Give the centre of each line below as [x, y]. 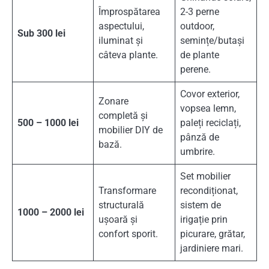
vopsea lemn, [208, 109]
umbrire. [198, 152]
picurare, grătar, [213, 234]
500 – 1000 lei [48, 123]
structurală [121, 205]
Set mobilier [205, 177]
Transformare [127, 191]
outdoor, [197, 26]
